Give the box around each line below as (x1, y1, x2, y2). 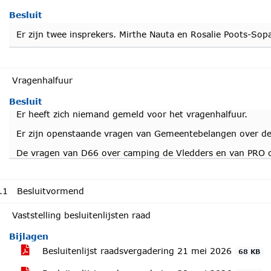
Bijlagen (9, 231, 48, 241)
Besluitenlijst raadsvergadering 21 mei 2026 (39, 246, 235, 256)
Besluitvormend (17, 186, 84, 196)
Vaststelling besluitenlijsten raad (12, 210, 151, 220)
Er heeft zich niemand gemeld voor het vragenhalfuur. (16, 109, 250, 119)
